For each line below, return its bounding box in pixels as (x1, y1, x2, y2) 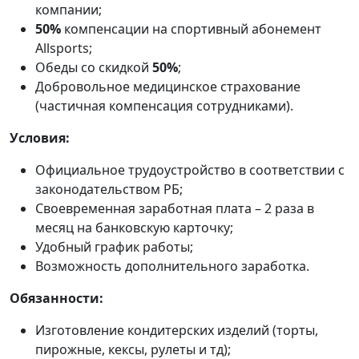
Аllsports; (35, 39, 92, 57)
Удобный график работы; (35, 238, 193, 256)
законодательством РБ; (35, 180, 183, 198)
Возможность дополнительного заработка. (35, 257, 309, 275)
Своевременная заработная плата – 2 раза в (35, 200, 314, 217)
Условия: (10, 129, 70, 147)
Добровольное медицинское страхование (35, 78, 301, 95)
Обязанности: (10, 289, 103, 307)
